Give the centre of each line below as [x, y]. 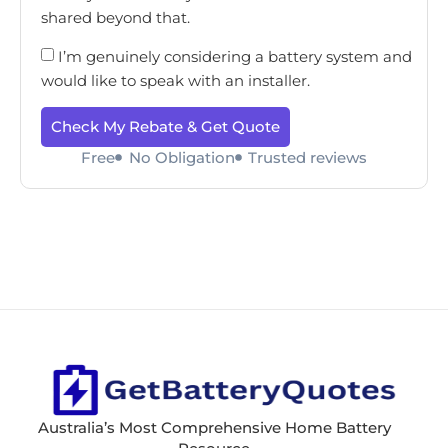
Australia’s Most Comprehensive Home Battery [214, 428]
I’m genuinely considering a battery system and [235, 57]
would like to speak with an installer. [175, 81]
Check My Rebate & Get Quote [165, 127]
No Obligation [181, 158]
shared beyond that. [115, 18]
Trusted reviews [308, 158]
